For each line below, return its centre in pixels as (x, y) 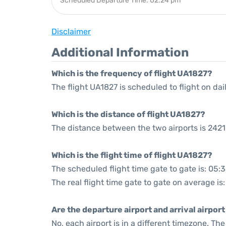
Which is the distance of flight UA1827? (128, 114)
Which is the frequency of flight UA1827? (132, 73)
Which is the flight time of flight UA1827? (132, 155)
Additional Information (120, 52)
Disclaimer (71, 32)
